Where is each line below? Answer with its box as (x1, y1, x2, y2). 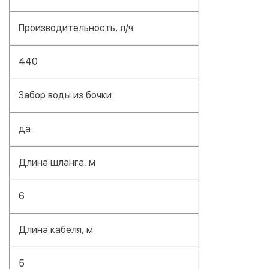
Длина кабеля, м (19, 223, 93, 235)
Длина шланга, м (19, 156, 95, 168)
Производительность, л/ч (19, 22, 133, 34)
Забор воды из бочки (19, 89, 112, 101)
